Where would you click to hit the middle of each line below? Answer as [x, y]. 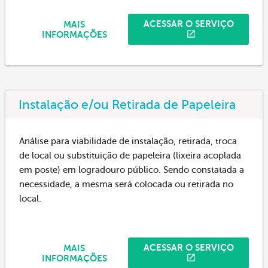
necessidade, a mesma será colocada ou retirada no [126, 184]
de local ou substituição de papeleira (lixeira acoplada [130, 155]
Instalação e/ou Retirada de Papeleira [127, 104]
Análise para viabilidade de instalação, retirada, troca [128, 141]
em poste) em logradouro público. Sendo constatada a [132, 170]
